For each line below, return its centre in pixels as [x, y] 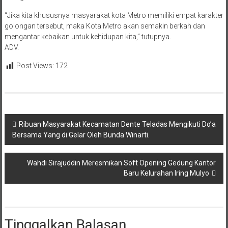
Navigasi [30, 122]
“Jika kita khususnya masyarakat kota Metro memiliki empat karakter [114, 16]
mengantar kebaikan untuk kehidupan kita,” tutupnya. [88, 37]
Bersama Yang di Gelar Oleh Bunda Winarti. [81, 135]
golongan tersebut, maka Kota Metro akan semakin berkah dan [105, 26]
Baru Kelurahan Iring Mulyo [167, 173]
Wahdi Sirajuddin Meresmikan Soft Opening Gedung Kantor [122, 163]
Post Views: [35, 66]
